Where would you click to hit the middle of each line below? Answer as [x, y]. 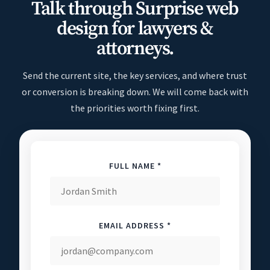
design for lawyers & [135, 29]
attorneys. [135, 49]
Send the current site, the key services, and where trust [135, 75]
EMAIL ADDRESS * [135, 225]
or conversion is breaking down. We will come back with [135, 92]
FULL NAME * [135, 166]
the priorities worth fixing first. [135, 108]
